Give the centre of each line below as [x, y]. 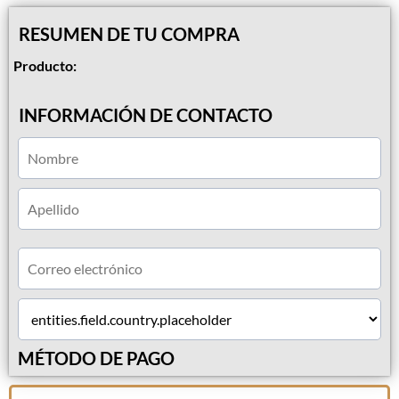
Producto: [45, 66]
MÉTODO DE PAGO [96, 358]
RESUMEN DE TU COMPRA [129, 34]
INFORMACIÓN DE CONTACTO [146, 115]
